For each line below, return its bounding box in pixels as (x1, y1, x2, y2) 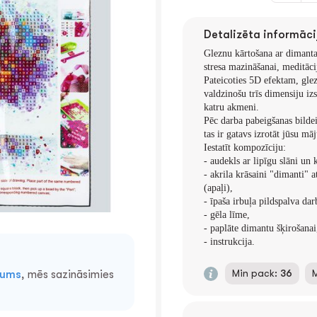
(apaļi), (204, 183, 233, 193)
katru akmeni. (204, 102, 259, 113)
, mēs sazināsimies (21, 268, 114, 281)
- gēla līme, (204, 209, 250, 220)
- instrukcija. (204, 236, 255, 247)
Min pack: (232, 267, 280, 279)
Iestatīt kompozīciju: (204, 142, 286, 153)
